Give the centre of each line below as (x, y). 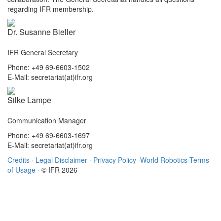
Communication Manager (47, 120)
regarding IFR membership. (51, 9)
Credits (18, 160)
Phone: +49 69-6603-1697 (49, 135)
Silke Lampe (29, 100)
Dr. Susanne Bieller (41, 32)
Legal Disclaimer (61, 160)
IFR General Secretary (43, 52)
